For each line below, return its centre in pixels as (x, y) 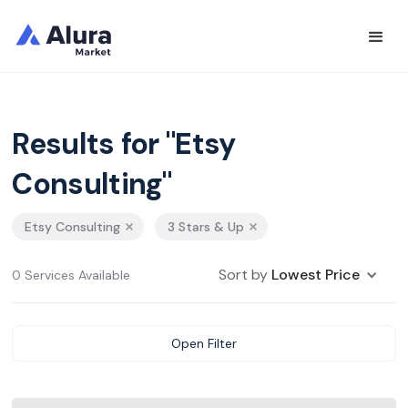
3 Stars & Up (206, 227)
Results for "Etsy (124, 144)
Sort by (245, 275)
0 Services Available (71, 275)
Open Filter (204, 343)
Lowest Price (315, 275)
